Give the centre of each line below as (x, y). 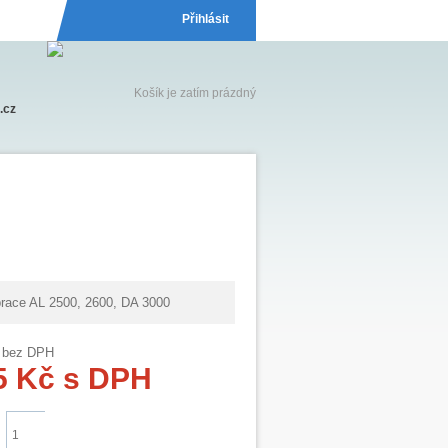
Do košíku (133, 435)
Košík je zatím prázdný (195, 93)
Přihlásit (205, 19)
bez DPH (28, 352)
